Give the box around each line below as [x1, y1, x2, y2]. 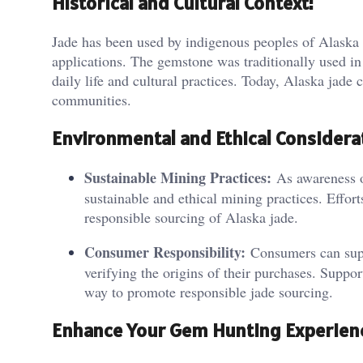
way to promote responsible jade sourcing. [84, 282, 333, 302]
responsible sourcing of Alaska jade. [84, 207, 298, 228]
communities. [52, 90, 131, 110]
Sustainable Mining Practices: [84, 167, 271, 189]
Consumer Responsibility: [84, 241, 246, 263]
